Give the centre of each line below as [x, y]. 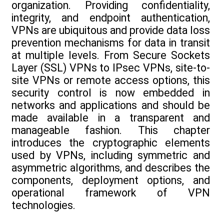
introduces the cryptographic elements [111, 143]
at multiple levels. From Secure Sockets [111, 55]
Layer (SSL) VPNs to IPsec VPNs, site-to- [111, 68]
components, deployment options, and [111, 180]
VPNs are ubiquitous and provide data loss [111, 30]
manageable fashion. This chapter [111, 130]
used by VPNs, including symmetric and [111, 155]
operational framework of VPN [111, 193]
